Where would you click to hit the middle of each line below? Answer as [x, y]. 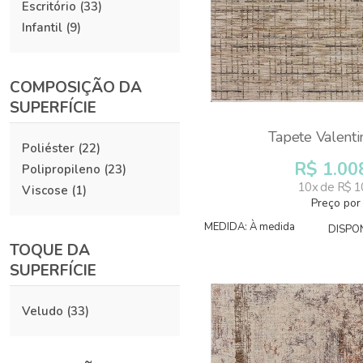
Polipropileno [61, 169]
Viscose [45, 190]
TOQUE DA [50, 250]
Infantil [42, 28]
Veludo [43, 311]
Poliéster [48, 148]
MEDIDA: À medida [250, 227]
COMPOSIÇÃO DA [76, 88]
